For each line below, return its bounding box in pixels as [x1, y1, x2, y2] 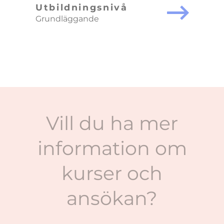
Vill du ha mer [46, 111, 178, 135]
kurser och [61, 161, 162, 185]
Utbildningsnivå [35, 2, 128, 12]
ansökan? [66, 186, 157, 210]
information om [37, 136, 187, 160]
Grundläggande [35, 14, 99, 23]
